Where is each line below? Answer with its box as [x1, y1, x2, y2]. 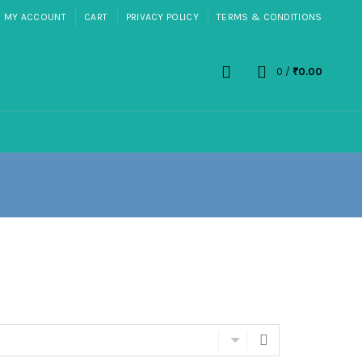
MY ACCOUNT [3, 11, 66, 23]
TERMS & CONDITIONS [217, 11, 322, 23]
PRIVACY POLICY [125, 11, 199, 23]
